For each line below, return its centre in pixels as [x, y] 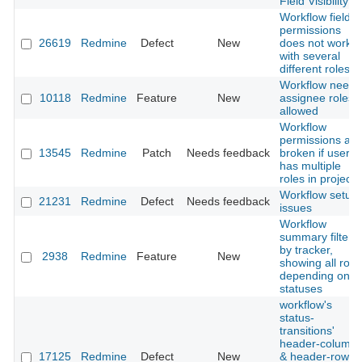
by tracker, [306, 250]
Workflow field [315, 17]
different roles [315, 69]
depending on [315, 276]
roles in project [317, 179]
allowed [299, 111]
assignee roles [317, 98]
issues [296, 208]
